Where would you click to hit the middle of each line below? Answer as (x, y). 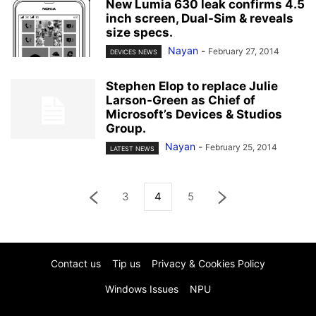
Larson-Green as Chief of (181, 101)
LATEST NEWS (132, 148)
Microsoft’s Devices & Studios (194, 115)
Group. (126, 129)
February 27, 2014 (244, 51)
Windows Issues (142, 288)
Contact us (76, 263)
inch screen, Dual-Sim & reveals (200, 19)
